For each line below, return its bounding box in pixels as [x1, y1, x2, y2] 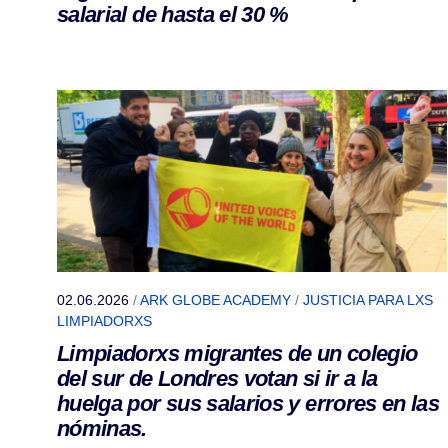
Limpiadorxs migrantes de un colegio [57, 341, 418, 367]
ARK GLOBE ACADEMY [140, 292, 291, 309]
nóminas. [57, 416, 147, 442]
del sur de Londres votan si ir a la [57, 366, 378, 392]
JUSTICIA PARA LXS [303, 292, 433, 309]
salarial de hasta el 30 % [57, 2, 289, 28]
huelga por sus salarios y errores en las [57, 391, 440, 417]
